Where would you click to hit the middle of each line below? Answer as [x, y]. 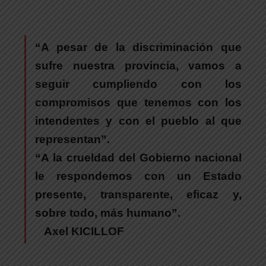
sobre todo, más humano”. [108, 213]
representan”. [72, 139]
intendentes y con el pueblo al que [138, 121]
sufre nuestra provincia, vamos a [138, 65]
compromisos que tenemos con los [138, 102]
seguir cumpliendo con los [138, 84]
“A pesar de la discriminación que [138, 47]
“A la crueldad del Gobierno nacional [138, 157]
